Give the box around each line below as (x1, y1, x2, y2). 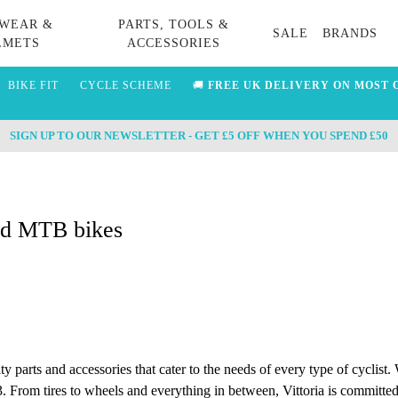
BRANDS (322, 27, 378, 40)
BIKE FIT (7, 79, 59, 92)
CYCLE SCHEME (79, 79, 171, 92)
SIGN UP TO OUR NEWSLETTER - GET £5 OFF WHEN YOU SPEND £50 (10, 129, 388, 142)
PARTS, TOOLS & (117, 17, 229, 31)
